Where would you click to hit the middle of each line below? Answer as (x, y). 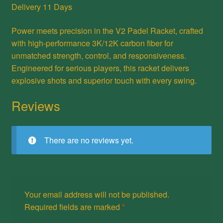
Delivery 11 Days (42, 7)
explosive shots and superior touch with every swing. (104, 80)
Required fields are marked (73, 207)
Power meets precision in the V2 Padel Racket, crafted (107, 30)
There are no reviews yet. (89, 140)
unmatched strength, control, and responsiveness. (99, 55)
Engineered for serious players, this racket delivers (100, 68)
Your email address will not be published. (97, 194)
